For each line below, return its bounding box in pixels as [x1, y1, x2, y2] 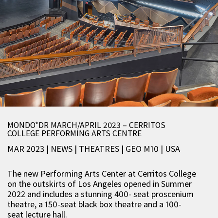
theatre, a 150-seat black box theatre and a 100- [7, 199, 182, 210]
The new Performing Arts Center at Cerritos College [7, 168, 196, 179]
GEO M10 [126, 143, 161, 154]
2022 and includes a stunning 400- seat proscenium [7, 188, 194, 200]
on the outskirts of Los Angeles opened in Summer [7, 178, 192, 189]
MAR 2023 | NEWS [7, 143, 74, 154]
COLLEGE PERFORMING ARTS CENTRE [7, 128, 142, 139]
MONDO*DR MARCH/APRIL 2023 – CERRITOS [7, 120, 165, 130]
